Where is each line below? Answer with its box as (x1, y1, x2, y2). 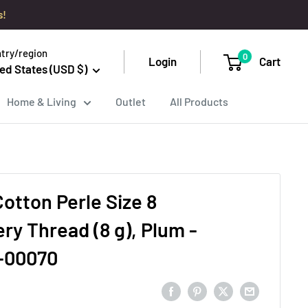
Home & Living (7, 95, 76, 108)
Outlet (115, 95, 146, 108)
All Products (170, 95, 228, 108)
